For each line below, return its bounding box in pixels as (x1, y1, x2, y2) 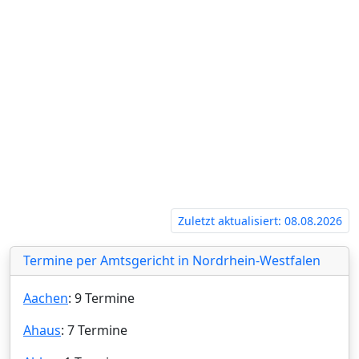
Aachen (23, 288, 68, 307)
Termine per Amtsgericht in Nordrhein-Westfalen (23, 251, 321, 269)
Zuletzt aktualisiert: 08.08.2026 (178, 212, 342, 228)
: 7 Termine (61, 321, 127, 339)
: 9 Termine (68, 288, 135, 307)
